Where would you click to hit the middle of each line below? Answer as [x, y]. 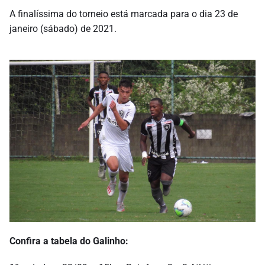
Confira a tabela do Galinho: [69, 241]
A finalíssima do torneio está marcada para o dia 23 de [124, 14]
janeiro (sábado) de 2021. [63, 28]
